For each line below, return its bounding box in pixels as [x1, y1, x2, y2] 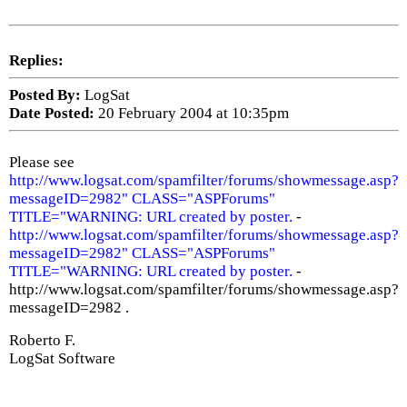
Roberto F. [8, 332, 75, 349]
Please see [8, 154, 74, 171]
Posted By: [8, 86, 81, 104]
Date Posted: [8, 104, 94, 122]
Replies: [8, 52, 64, 69]
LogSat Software [8, 350, 115, 367]
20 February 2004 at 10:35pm [94, 104, 289, 122]
